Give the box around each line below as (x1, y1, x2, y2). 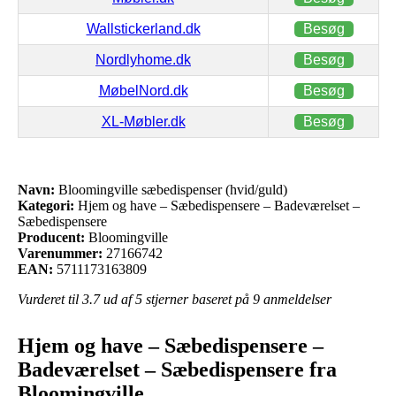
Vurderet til (18, 291, 82, 307)
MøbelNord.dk (98, 82, 188, 98)
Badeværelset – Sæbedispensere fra (18, 357, 337, 381)
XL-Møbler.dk (101, 113, 186, 129)
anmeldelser (260, 291, 331, 307)
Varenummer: (18, 245, 103, 261)
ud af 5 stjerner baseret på (100, 291, 253, 307)
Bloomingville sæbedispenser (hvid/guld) (55, 181, 287, 197)
